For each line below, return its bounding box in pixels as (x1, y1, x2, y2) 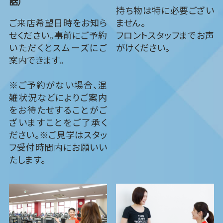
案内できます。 (8, 53, 64, 66)
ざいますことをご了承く (8, 115, 108, 128)
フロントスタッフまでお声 (115, 28, 215, 41)
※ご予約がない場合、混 (8, 78, 108, 91)
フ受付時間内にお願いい (8, 140, 108, 153)
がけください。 (115, 40, 170, 54)
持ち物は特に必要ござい (115, 3, 215, 16)
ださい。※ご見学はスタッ (8, 127, 108, 141)
